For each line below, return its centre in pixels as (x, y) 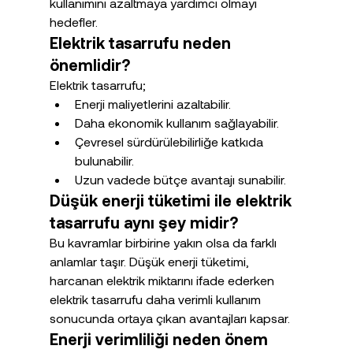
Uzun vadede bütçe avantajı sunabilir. (180, 179)
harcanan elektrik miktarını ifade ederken (163, 280)
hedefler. (73, 21)
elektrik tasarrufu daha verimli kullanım (156, 299)
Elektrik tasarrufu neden (142, 42)
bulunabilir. (104, 160)
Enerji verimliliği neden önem (160, 338)
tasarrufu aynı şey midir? (143, 222)
